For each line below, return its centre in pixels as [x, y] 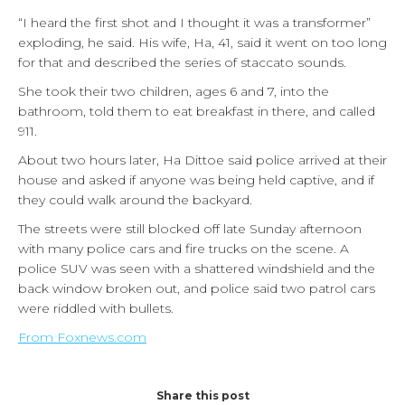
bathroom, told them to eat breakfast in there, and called [197, 111]
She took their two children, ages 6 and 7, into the [174, 91]
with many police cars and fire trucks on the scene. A [184, 249]
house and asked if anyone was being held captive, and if [196, 180]
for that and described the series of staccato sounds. [182, 62]
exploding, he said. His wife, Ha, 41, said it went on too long [202, 42]
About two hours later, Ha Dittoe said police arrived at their [202, 160]
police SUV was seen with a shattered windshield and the [197, 268]
